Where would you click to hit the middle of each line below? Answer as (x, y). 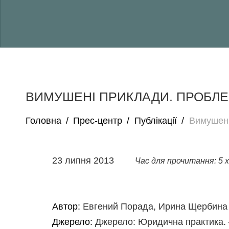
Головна (43, 121)
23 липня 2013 (84, 160)
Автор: (67, 207)
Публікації (156, 121)
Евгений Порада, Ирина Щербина (155, 207)
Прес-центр (98, 121)
